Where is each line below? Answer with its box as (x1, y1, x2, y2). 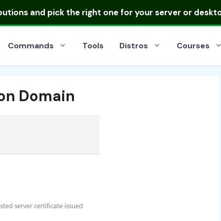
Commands (8, 40, 54, 51)
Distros (119, 40, 148, 51)
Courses (177, 40, 210, 51)
